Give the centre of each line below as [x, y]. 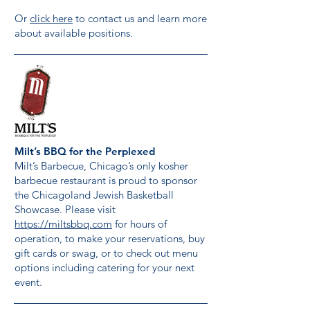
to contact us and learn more [140, 18]
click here [51, 18]
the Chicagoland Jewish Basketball [94, 195]
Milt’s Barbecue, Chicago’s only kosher [101, 166]
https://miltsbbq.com [63, 224]
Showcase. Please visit [65, 209]
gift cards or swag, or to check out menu [106, 253]
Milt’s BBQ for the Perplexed [85, 151]
